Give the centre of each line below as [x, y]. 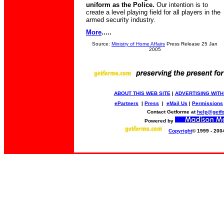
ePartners [126, 103]
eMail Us [177, 103]
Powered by [159, 121]
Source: [102, 44]
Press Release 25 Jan [191, 44]
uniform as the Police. [120, 5]
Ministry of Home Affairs [138, 44]
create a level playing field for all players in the [153, 12]
